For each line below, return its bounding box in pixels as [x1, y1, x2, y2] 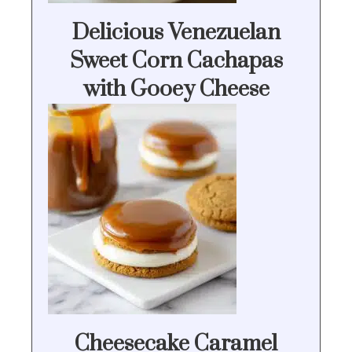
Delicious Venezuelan [71, 19, 280, 47]
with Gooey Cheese [82, 75, 269, 104]
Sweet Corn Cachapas [69, 47, 283, 75]
